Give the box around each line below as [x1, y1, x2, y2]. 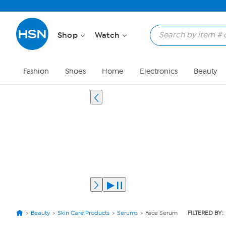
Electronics [139, 67, 178, 76]
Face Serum [145, 209, 178, 216]
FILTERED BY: [188, 209, 223, 216]
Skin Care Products [58, 209, 109, 216]
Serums [117, 209, 138, 216]
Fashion [23, 67, 49, 76]
